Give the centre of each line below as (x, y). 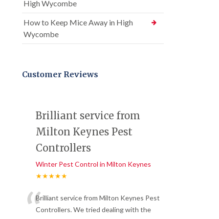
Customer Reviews (60, 75)
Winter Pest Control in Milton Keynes (93, 164)
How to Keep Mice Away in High (78, 22)
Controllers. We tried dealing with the (93, 210)
